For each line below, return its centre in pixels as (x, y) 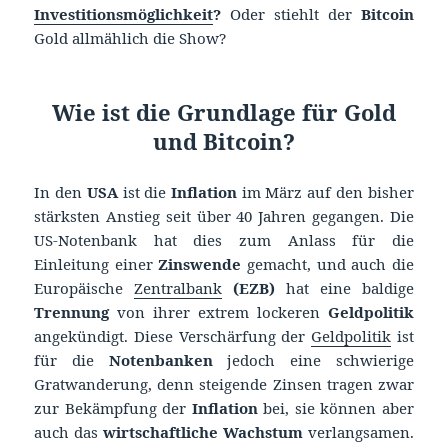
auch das (68, 431)
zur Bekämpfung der (113, 407)
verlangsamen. (358, 431)
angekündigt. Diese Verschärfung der (172, 335)
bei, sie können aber (335, 407)
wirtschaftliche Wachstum (203, 431)
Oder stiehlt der (291, 13)
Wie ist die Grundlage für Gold (224, 111)
